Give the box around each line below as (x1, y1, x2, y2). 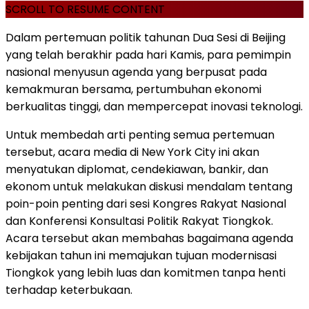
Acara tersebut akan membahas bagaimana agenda (6, 230, 293, 246)
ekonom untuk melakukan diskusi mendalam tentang (6, 178, 292, 195)
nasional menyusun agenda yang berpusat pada (6, 63, 267, 80)
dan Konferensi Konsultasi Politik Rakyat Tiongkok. (6, 212, 273, 229)
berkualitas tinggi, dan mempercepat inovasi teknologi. (6, 98, 303, 114)
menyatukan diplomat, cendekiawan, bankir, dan (6, 161, 268, 177)
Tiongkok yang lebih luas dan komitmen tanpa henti (6, 264, 286, 281)
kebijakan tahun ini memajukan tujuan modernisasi (6, 247, 277, 263)
